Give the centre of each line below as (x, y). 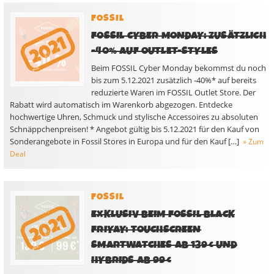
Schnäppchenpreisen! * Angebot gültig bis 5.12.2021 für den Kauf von (135, 129)
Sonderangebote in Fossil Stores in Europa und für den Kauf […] (124, 141)
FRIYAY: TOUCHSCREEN (146, 230)
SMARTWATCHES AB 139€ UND (164, 245)
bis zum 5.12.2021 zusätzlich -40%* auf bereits (174, 80)
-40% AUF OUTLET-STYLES (155, 51)
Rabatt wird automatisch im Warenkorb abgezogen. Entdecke (121, 105)
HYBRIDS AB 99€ (131, 260)
